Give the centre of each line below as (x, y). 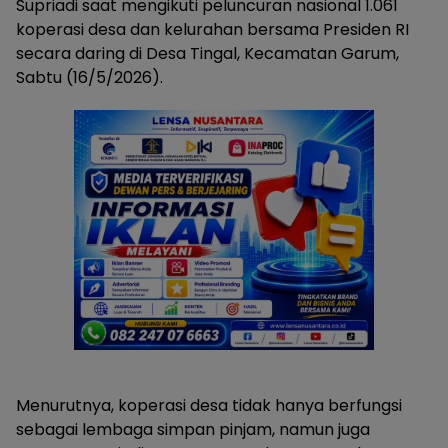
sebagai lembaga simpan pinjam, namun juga (193, 429)
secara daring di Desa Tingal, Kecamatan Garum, (207, 53)
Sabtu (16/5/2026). (89, 77)
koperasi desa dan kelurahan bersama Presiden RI (212, 29)
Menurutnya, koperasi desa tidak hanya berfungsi (209, 405)
